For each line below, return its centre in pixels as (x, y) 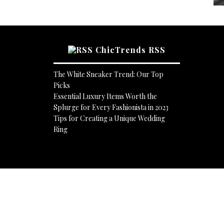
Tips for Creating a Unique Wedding (109, 118)
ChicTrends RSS (130, 50)
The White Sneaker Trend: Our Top (108, 74)
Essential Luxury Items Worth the (105, 96)
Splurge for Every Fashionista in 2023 (111, 107)
